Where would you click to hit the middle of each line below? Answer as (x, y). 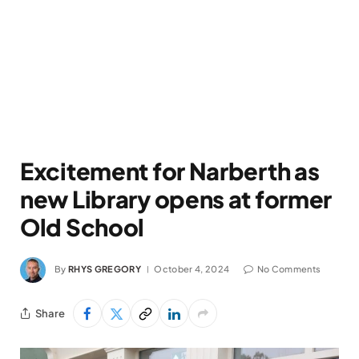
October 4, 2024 (192, 268)
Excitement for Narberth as (170, 171)
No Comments (289, 268)
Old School (83, 227)
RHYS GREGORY (105, 268)
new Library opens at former (176, 199)
